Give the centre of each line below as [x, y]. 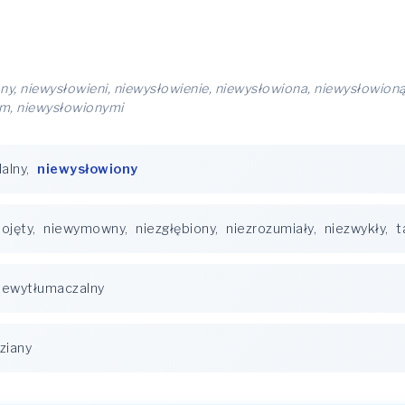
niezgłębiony [175, 229]
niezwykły [354, 229]
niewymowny [84, 229]
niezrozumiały [270, 229]
